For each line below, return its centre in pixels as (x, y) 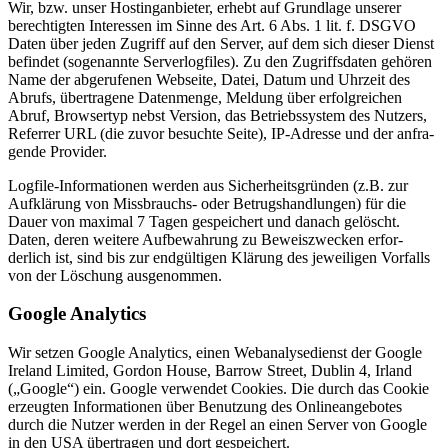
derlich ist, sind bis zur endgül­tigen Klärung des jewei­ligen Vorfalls (219, 257)
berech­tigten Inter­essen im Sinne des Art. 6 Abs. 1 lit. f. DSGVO (212, 25)
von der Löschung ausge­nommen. (115, 275)
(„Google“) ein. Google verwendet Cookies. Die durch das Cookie (218, 388)
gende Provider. (57, 151)
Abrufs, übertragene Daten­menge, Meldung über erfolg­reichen (205, 97)
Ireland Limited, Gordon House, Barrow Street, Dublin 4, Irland (210, 370)
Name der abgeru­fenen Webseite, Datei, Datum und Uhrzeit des (209, 79)
